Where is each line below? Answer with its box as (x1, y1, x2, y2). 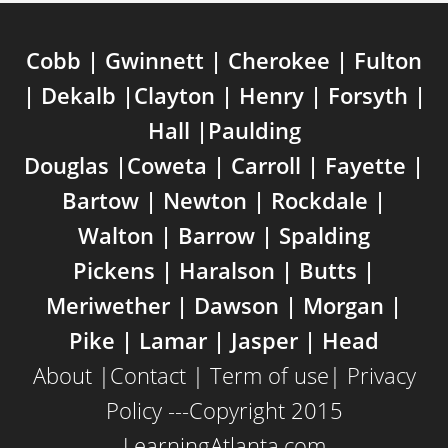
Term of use (209, 360, 329, 390)
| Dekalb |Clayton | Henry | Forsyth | (22, 80, 426, 110)
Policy (105, 395, 162, 425)
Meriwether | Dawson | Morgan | (46, 290, 402, 320)
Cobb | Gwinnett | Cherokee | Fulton (26, 45, 422, 75)
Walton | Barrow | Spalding (78, 220, 370, 250)
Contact (109, 360, 192, 390)
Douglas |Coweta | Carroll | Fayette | (24, 150, 424, 180)
